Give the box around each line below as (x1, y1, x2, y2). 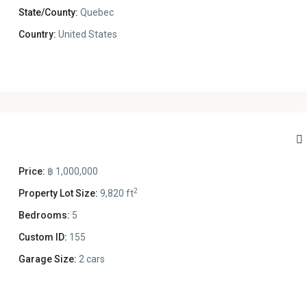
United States (56, 29, 117, 40)
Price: (18, 166, 45, 177)
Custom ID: (18, 232, 67, 243)
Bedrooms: (18, 210, 70, 221)
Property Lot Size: (18, 188, 98, 199)
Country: (18, 29, 56, 40)
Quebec (79, 7, 114, 19)
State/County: (18, 7, 78, 19)
